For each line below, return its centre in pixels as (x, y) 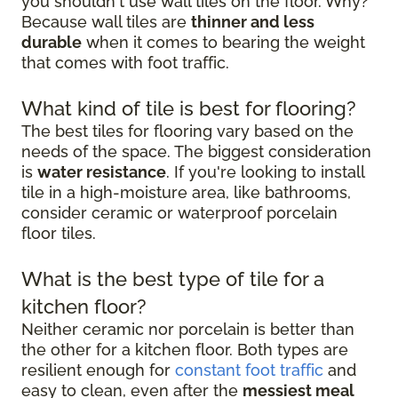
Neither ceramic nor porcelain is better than (188, 329)
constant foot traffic (249, 370)
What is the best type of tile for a (173, 279)
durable (52, 42)
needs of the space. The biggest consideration (196, 151)
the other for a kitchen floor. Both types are (185, 349)
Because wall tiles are (106, 21)
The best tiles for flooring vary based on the (187, 131)
